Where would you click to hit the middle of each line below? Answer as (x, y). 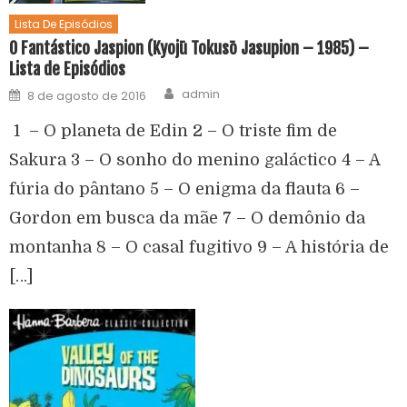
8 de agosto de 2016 (87, 95)
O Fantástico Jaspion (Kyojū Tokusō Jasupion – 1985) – (189, 48)
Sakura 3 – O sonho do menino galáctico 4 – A (195, 159)
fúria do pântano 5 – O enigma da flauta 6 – (185, 189)
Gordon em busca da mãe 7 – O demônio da (188, 218)
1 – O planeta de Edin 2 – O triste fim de (174, 130)
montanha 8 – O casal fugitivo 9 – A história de (199, 247)
